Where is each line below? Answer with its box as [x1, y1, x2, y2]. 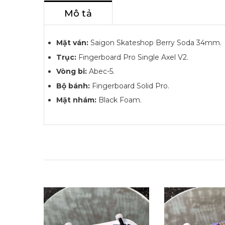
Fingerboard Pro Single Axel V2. [76, 52, 188, 62]
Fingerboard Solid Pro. [92, 81, 169, 90]
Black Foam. [96, 95, 142, 105]
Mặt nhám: [56, 95, 96, 105]
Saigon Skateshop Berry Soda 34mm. [90, 38, 221, 47]
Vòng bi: [56, 67, 87, 76]
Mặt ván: [56, 38, 90, 47]
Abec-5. [87, 67, 115, 76]
